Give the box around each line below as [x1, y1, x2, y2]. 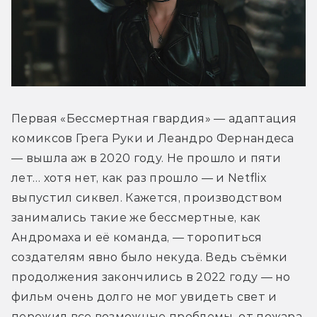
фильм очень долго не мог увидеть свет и [11, 290, 277, 304]
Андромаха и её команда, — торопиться [11, 231, 263, 245]
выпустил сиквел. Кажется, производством [11, 191, 283, 205]
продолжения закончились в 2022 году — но [11, 270, 291, 284]
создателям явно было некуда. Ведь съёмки [11, 250, 288, 265]
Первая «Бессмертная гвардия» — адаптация [11, 112, 297, 126]
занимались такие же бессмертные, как [11, 211, 261, 225]
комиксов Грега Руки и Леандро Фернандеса [11, 132, 294, 146]
